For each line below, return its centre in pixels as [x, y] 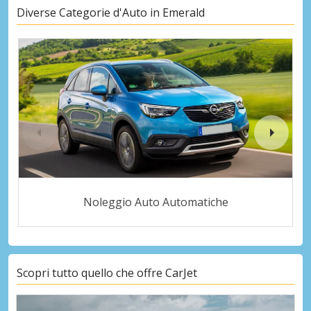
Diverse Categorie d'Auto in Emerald [111, 13]
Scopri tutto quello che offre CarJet [107, 272]
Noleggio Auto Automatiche [155, 202]
